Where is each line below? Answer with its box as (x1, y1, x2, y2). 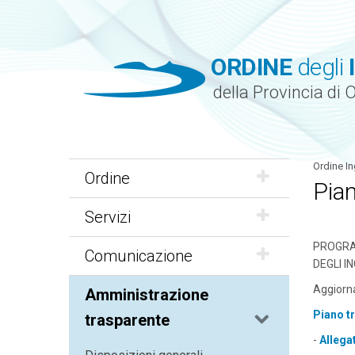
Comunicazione (85, 246, 193, 265)
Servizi (85, 208, 131, 227)
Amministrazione (85, 285, 208, 304)
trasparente (85, 311, 170, 330)
